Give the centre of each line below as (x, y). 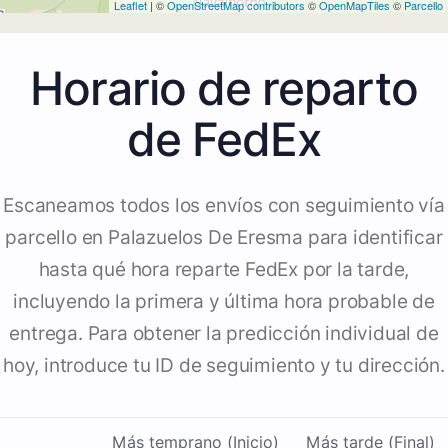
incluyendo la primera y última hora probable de (224, 302)
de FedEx (224, 139)
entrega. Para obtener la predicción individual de (224, 334)
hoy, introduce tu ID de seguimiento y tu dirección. (224, 366)
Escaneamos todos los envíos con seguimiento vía (224, 206)
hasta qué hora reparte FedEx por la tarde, (224, 270)
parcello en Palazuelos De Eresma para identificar (224, 238)
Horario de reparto (224, 88)
